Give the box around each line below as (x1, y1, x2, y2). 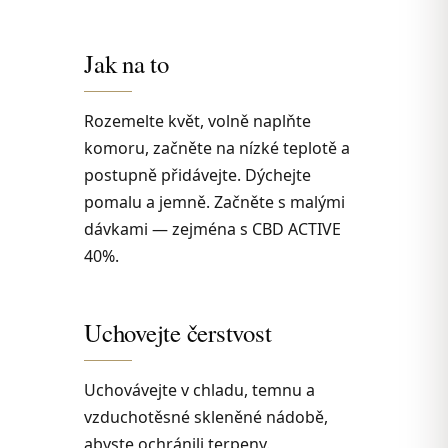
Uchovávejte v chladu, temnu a (84, 378, 315, 401)
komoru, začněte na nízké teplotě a (84, 136, 350, 159)
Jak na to (84, 46, 169, 80)
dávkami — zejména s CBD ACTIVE (84, 217, 341, 240)
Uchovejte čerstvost (84, 315, 272, 349)
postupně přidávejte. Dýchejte (84, 163, 311, 186)
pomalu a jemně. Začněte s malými (84, 190, 345, 213)
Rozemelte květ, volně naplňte (84, 109, 311, 132)
